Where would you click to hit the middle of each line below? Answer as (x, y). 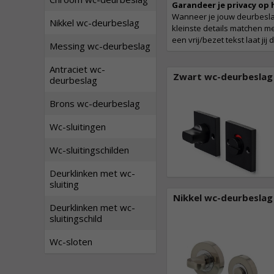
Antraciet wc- (77, 69)
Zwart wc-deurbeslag (223, 76)
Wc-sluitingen (78, 127)
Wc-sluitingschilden (89, 150)
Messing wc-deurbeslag (100, 46)
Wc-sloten (71, 242)
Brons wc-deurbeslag (95, 103)
